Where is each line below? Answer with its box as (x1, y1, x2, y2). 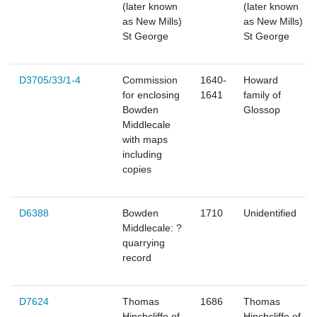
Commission (122, 74, 178, 86)
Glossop (243, 104, 280, 116)
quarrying (122, 237, 165, 249)
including (122, 149, 162, 161)
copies (122, 163, 151, 175)
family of (243, 89, 281, 101)
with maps (122, 134, 168, 146)
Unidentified (243, 207, 296, 219)
